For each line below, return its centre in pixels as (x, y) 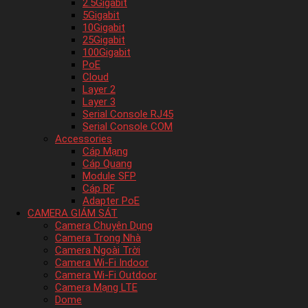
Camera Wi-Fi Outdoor (106, 275)
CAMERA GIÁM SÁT (73, 213)
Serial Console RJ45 (128, 114)
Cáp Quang (107, 164)
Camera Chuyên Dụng (104, 225)
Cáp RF (99, 188)
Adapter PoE (111, 201)
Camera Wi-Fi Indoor (102, 263)
